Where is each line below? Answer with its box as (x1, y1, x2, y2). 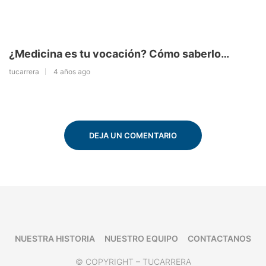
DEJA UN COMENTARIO (89, 131, 177, 141)
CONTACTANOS (188, 233, 251, 244)
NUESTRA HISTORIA (15, 233, 95, 244)
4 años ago (53, 67, 90, 77)
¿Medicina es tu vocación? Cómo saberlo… (9, 47, 229, 61)
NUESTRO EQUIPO (104, 233, 178, 244)
